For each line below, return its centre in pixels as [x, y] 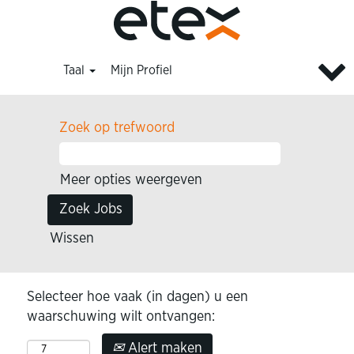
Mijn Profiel [142, 70]
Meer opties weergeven [131, 180]
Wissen [72, 239]
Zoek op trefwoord [117, 128]
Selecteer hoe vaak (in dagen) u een [137, 297]
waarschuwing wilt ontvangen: [121, 317]
